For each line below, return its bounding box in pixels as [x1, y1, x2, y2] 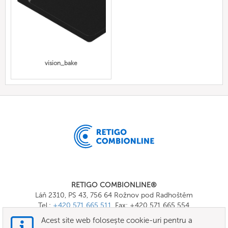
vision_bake [45, 60, 77, 67]
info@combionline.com [88, 211, 164, 220]
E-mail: [64, 211, 89, 220]
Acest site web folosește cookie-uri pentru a [41, 216, 192, 225]
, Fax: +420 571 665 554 [111, 201, 190, 210]
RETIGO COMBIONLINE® [71, 180, 157, 189]
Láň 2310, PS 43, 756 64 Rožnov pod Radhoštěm [35, 190, 193, 199]
